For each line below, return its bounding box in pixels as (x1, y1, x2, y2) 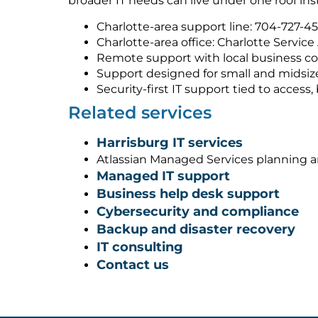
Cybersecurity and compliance (97, 203, 299, 219)
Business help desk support (97, 185, 280, 202)
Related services (68, 102, 212, 123)
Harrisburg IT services (97, 134, 243, 150)
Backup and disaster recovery (97, 221, 295, 237)
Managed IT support (97, 168, 230, 184)
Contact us (97, 256, 169, 273)
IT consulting (97, 238, 183, 255)
